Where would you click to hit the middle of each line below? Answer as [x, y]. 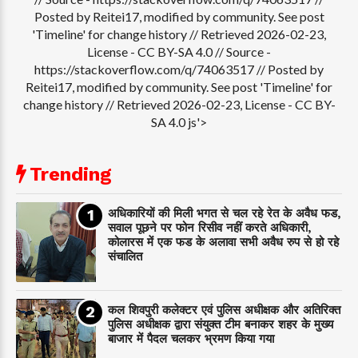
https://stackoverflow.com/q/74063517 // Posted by [179, 69]
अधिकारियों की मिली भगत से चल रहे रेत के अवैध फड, [225, 213]
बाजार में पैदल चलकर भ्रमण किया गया [191, 338]
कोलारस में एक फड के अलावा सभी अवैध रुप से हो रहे [223, 242]
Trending [71, 174]
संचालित [125, 256]
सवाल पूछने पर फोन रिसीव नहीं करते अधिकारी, [210, 227]
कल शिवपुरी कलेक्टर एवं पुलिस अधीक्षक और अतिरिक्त [224, 310]
